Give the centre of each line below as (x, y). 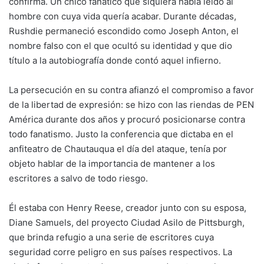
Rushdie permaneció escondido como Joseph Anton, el (124, 31)
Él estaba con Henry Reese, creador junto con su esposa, (128, 207)
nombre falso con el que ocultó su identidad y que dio (121, 45)
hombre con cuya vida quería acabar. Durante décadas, (123, 16)
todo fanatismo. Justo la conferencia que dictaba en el (121, 134)
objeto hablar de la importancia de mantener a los (112, 163)
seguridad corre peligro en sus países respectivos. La (121, 252)
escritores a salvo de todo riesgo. (78, 178)
